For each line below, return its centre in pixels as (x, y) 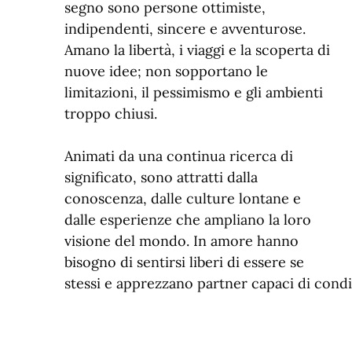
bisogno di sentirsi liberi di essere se (184, 262)
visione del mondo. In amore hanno (181, 240)
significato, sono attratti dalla (161, 177)
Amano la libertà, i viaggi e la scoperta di (197, 49)
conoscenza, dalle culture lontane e (183, 198)
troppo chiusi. (111, 113)
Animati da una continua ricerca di (179, 156)
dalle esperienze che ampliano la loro (188, 219)
